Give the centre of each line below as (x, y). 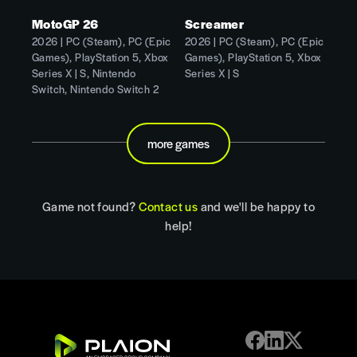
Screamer (214, 23)
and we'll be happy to (257, 206)
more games (178, 143)
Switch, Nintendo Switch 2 (96, 88)
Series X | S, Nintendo (84, 73)
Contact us (169, 206)
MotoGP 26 (65, 23)
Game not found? (90, 206)
